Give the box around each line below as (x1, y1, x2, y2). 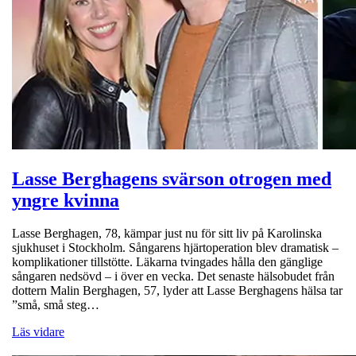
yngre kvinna (12, 189, 119, 211)
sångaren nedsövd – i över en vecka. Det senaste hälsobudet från (12, 269, 335, 284)
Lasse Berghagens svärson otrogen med (12, 168, 331, 189)
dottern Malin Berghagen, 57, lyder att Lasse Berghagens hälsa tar (12, 284, 342, 298)
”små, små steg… (12, 298, 99, 312)
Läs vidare (12, 325, 64, 339)
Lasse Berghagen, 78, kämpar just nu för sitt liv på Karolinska (12, 226, 322, 241)
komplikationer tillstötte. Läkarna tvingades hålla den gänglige (12, 255, 323, 269)
